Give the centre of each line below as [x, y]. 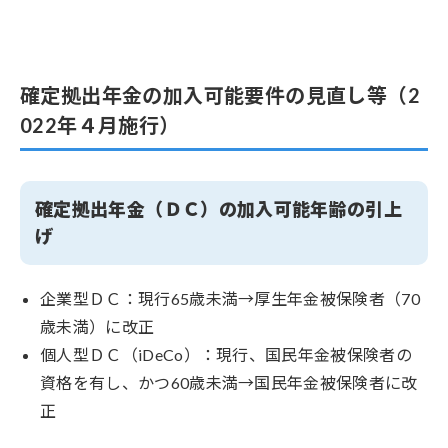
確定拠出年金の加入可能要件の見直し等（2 [220, 95]
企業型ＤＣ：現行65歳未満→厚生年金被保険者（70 [230, 299]
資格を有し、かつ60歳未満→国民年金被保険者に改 [229, 383]
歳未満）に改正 [99, 327]
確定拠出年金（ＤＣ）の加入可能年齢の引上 [219, 209]
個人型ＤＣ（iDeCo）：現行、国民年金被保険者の [226, 355]
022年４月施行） [100, 125]
